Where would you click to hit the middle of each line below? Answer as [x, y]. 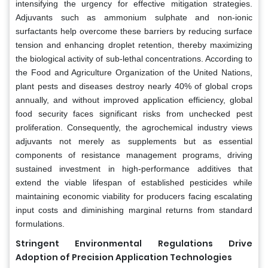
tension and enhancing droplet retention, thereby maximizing [134, 45]
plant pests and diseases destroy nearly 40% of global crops [134, 86]
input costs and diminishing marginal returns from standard [134, 210]
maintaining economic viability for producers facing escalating [134, 196]
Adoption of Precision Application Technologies [124, 257]
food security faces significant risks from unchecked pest [134, 113]
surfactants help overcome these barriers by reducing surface [134, 31]
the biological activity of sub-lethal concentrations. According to [134, 58]
